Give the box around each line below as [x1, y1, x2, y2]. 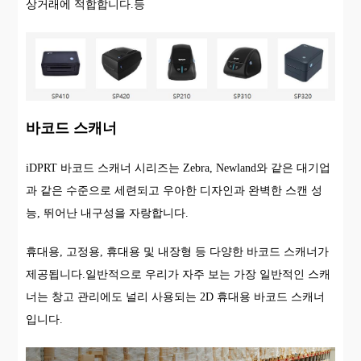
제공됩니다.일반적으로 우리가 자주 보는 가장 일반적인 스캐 [26, 268, 331, 280]
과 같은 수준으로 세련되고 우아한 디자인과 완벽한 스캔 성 [26, 184, 323, 197]
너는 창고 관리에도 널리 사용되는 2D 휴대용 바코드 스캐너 [26, 290, 326, 303]
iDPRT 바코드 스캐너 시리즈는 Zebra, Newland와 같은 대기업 [26, 161, 331, 174]
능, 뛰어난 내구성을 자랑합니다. [26, 206, 189, 219]
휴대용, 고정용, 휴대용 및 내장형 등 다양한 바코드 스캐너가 [26, 245, 330, 258]
